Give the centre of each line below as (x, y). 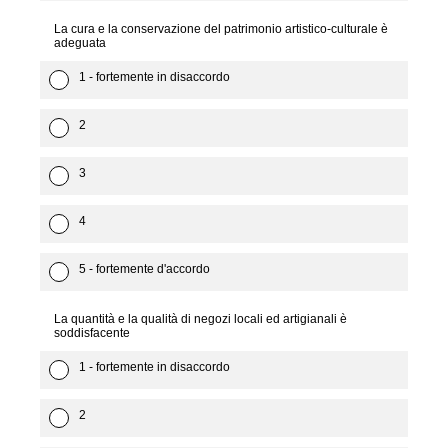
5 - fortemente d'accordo (144, 269)
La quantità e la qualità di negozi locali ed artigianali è (200, 319)
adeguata (80, 43)
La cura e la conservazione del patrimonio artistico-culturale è (221, 29)
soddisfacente (92, 333)
